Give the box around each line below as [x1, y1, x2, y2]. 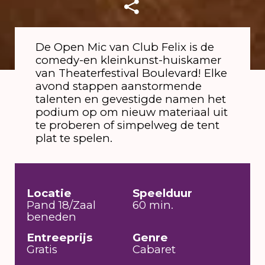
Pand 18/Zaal [27, 198, 96, 212]
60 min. [132, 198, 173, 212]
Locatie [27, 186, 72, 200]
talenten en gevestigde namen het [35, 92, 226, 106]
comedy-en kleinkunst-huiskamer [35, 53, 221, 67]
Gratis [27, 243, 58, 257]
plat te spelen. [35, 131, 112, 145]
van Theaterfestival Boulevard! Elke [35, 66, 227, 80]
